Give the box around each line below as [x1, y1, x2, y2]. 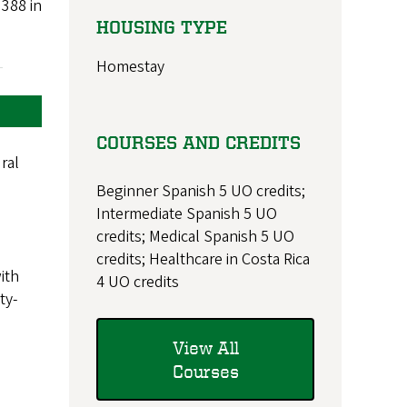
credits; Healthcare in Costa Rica [96, 248, 310, 272]
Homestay [96, 55, 164, 79]
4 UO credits [96, 271, 179, 294]
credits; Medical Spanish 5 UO [96, 225, 294, 249]
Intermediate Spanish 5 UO [96, 203, 277, 226]
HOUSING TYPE [96, 16, 227, 38]
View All [172, 336, 239, 358]
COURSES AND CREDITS [96, 132, 301, 154]
